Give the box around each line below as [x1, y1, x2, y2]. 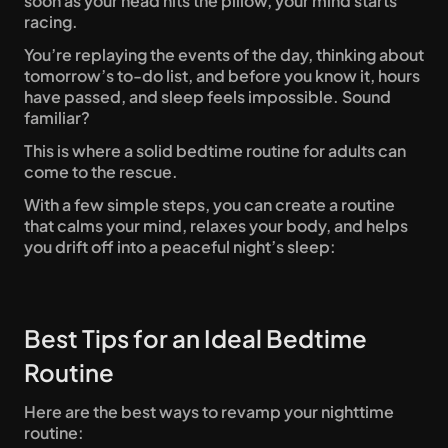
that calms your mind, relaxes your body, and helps [24, 215, 408, 236]
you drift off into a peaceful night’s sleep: [24, 236, 339, 257]
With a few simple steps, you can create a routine [24, 194, 395, 215]
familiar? [24, 107, 93, 128]
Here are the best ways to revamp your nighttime [24, 401, 394, 422]
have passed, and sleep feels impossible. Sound [24, 86, 391, 107]
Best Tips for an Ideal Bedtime [24, 323, 367, 353]
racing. [24, 11, 81, 32]
